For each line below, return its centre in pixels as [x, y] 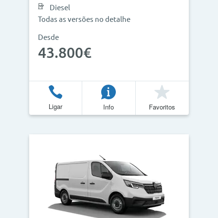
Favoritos [162, 107]
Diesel [60, 8]
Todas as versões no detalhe [84, 19]
